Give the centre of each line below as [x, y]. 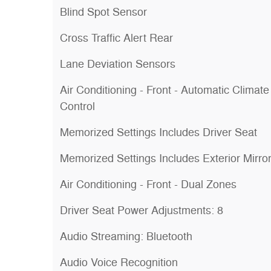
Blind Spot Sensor [103, 12]
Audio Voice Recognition [119, 263]
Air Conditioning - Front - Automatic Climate [165, 90]
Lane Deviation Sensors [118, 64]
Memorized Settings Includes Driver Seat [158, 132]
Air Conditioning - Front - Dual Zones [148, 184]
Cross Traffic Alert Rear [116, 38]
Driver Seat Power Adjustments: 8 [142, 211]
